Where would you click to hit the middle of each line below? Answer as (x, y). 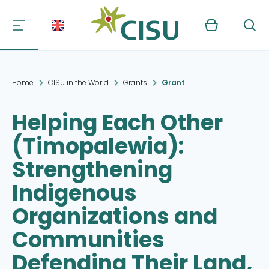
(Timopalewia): (98, 146)
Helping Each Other (117, 123)
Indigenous (74, 193)
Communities (88, 240)
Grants (135, 83)
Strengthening (92, 170)
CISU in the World (78, 83)
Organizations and (115, 216)
